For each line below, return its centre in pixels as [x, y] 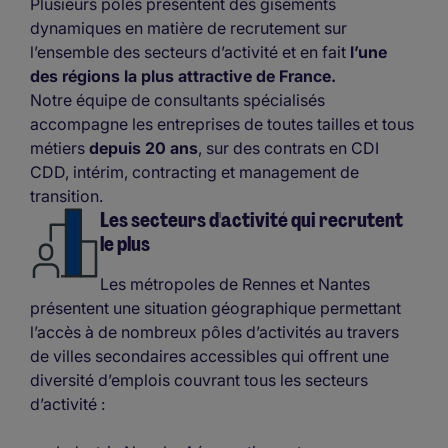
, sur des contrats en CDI [288, 147]
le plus [125, 243]
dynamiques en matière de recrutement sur [188, 27]
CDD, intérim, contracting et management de [194, 171]
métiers [59, 147]
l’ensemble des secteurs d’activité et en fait [188, 51]
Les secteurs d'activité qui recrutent [251, 219]
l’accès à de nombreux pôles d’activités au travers [214, 332]
